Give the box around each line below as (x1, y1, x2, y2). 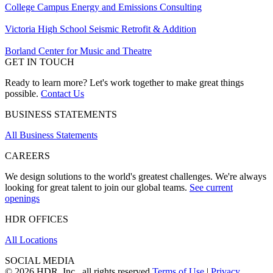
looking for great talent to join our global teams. (5, 182, 190, 193)
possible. (5, 88, 41, 99)
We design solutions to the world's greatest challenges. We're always (5, 171, 266, 182)
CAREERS (5, 151, 50, 161)
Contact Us (41, 88, 84, 99)
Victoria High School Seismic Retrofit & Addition (5, 24, 196, 35)
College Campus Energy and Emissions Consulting (5, 2, 202, 13)
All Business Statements (5, 130, 97, 141)
